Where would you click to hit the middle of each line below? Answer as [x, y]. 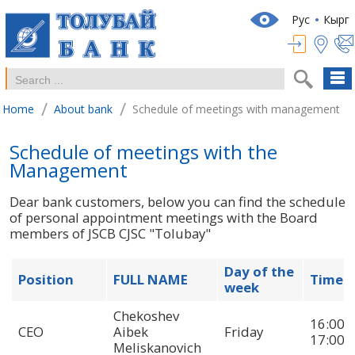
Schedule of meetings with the [143, 152]
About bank [83, 109]
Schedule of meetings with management [236, 109]
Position [46, 279]
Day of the [259, 271]
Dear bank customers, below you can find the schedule [177, 201]
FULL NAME [151, 279]
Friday [244, 331]
